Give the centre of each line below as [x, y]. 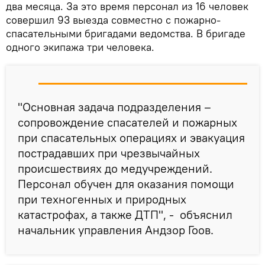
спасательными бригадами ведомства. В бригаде [126, 33]
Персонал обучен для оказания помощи [126, 183]
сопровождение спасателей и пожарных [127, 122]
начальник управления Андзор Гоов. [116, 230]
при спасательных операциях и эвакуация [131, 137]
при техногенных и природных [102, 199]
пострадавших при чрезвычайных [109, 153]
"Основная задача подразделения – [114, 106]
